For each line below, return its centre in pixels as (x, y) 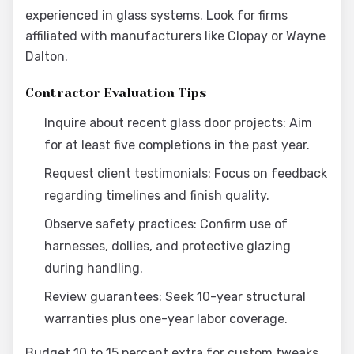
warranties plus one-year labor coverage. (166, 319)
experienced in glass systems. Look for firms (156, 15)
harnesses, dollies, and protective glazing (168, 246)
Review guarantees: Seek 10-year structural (175, 297)
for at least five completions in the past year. (177, 145)
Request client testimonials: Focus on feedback (186, 173)
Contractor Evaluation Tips (116, 93)
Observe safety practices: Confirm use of (166, 224)
